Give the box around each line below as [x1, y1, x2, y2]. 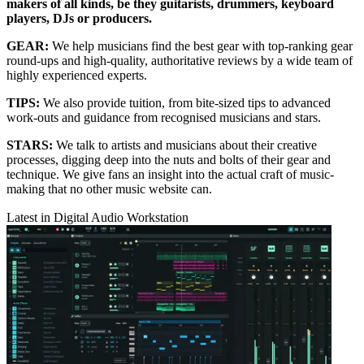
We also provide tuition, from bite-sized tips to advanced [40, 96, 331, 110]
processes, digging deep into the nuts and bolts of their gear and [6, 153, 331, 167]
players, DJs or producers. [6, 11, 152, 26]
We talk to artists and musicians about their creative [56, 138, 317, 153]
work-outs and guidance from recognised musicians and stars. [6, 110, 321, 125]
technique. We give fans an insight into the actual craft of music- [6, 167, 334, 182]
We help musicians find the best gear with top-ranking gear [49, 39, 353, 54]
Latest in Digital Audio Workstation [6, 210, 188, 225]
